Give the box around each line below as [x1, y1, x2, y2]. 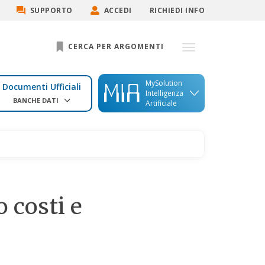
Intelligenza [146, 88, 183, 99]
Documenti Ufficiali [2, 80, 82, 92]
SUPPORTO [30, 5, 73, 15]
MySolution [146, 78, 182, 89]
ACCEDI [104, 5, 132, 15]
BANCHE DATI [13, 95, 59, 105]
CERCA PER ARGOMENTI [66, 41, 164, 52]
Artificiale [146, 98, 177, 109]
